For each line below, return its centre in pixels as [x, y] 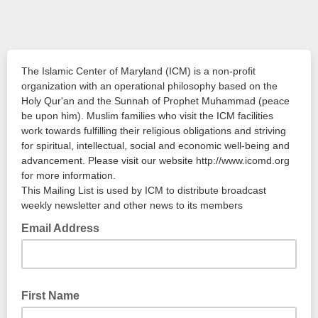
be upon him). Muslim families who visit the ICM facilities [147, 116]
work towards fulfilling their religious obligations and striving [154, 131]
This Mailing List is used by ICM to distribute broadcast [144, 190]
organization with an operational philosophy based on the [149, 86]
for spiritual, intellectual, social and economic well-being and [155, 146]
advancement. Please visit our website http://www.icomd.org [155, 160]
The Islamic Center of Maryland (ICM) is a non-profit [138, 71]
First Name [50, 296]
